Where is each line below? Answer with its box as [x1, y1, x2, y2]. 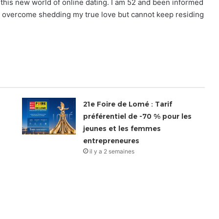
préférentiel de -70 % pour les [83, 112, 192, 121]
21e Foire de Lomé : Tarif [83, 100, 173, 109]
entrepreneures [83, 136, 140, 146]
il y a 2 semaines [89, 148, 135, 155]
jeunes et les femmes [83, 124, 161, 133]
